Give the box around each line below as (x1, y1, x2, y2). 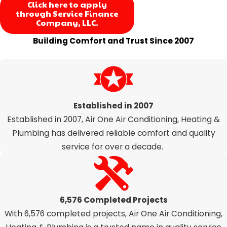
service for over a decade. (62, 141, 165, 153)
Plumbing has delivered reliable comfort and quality (12, 128, 215, 139)
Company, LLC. (36, 17, 99, 28)
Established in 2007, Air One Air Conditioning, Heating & (7, 114, 220, 125)
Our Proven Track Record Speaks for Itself (38, 49, 189, 59)
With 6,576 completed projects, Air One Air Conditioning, (5, 208, 222, 219)
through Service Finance (16, 8, 119, 19)
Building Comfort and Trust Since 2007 (33, 35, 194, 47)
